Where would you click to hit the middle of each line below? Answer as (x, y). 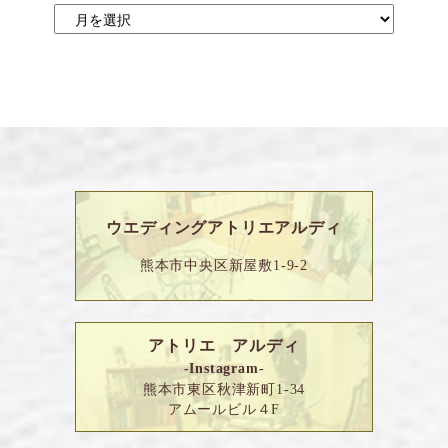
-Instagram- (224, 368)
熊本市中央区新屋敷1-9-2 (224, 264)
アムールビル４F (224, 409)
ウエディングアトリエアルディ (224, 227)
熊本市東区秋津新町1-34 (224, 389)
